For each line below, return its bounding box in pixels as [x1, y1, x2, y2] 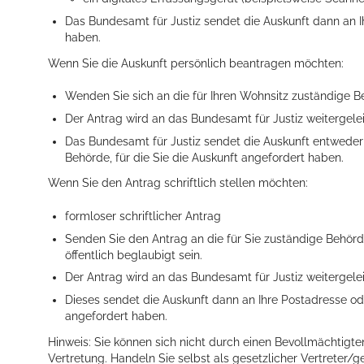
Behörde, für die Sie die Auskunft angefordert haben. [65, 150, 344, 164]
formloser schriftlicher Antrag [65, 210, 222, 223]
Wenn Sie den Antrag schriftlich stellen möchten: [48, 176, 308, 190]
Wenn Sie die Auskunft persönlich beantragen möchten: [48, 56, 344, 70]
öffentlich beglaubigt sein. [65, 248, 203, 262]
